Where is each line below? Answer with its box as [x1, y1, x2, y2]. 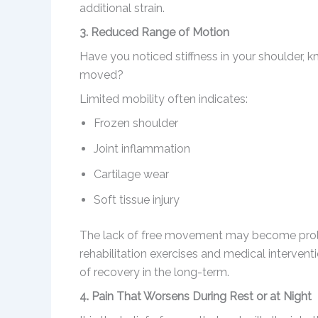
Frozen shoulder [94, 116, 178, 131]
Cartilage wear [94, 168, 169, 182]
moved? [79, 68, 124, 82]
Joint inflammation [94, 142, 190, 156]
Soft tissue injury [94, 193, 180, 207]
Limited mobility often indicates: [79, 92, 248, 106]
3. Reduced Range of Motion [79, 26, 229, 40]
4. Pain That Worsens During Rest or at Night [79, 290, 312, 304]
